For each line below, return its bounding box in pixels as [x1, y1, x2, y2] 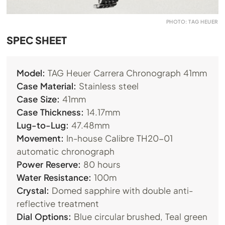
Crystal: [17, 185, 50, 196]
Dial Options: [17, 211, 72, 222]
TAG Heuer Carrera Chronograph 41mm [45, 67, 207, 79]
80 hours [81, 159, 121, 170]
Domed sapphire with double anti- [49, 185, 193, 196]
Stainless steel [76, 80, 139, 92]
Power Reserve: [17, 159, 81, 170]
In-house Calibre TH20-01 [64, 133, 173, 144]
